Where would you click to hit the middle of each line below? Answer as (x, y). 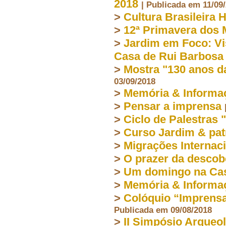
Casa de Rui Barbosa (169, 56)
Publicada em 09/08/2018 (163, 210)
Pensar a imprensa (173, 106)
